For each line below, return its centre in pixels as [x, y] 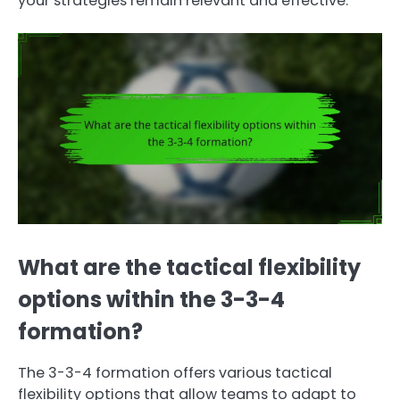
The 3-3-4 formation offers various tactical [175, 373]
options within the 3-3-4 [151, 300]
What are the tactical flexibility [189, 268]
